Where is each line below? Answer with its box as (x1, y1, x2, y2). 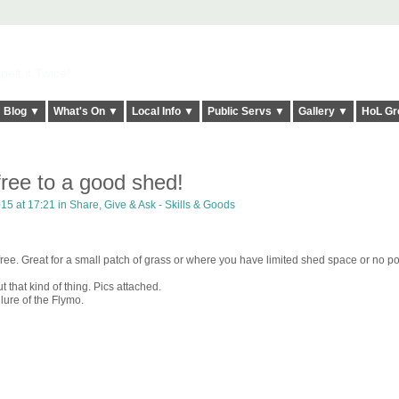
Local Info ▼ (131, 105, 194, 118)
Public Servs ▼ (207, 105, 285, 118)
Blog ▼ (3, 105, 40, 118)
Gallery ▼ (297, 105, 348, 118)
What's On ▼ (53, 105, 118, 118)
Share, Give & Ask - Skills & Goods (69, 199, 235, 212)
